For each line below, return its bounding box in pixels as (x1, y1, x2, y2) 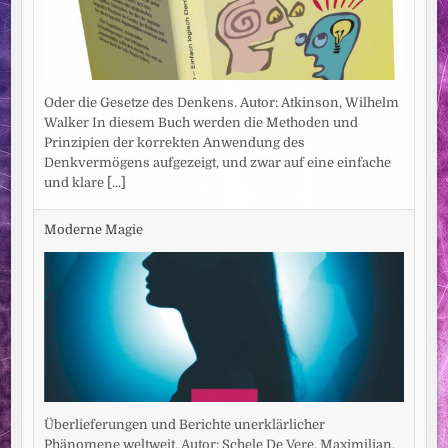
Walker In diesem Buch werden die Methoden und (44, 114, 359, 130)
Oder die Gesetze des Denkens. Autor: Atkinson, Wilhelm (44, 94, 400, 110)
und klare (44, 174, 108, 190)
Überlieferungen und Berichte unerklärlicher (44, 416, 326, 432)
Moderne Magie (44, 222, 144, 238)
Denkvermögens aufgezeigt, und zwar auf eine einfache (44, 154, 392, 170)
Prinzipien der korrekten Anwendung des (44, 134, 306, 150)
